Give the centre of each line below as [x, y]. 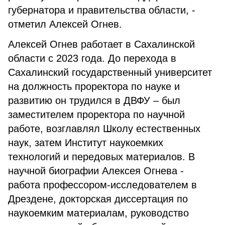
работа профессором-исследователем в [102, 185]
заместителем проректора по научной [96, 115]
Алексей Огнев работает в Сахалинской [101, 44]
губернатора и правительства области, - [102, 10]
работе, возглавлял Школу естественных [104, 129]
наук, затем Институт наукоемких [86, 143]
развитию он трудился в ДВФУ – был [94, 100]
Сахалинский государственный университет [110, 72]
